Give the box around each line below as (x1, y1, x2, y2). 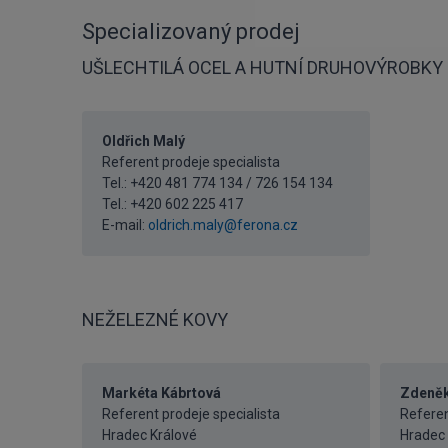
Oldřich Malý (102, 133, 185, 149)
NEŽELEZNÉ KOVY (82, 309, 228, 330)
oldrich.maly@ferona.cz (148, 217, 298, 233)
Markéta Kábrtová (102, 385, 221, 401)
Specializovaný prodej (82, 19, 300, 44)
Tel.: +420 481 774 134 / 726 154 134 (102, 175, 333, 191)
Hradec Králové (102, 427, 197, 443)
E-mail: (102, 217, 148, 233)
